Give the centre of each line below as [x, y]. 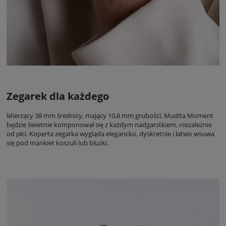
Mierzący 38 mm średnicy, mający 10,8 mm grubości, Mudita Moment [110, 116]
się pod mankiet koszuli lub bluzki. [58, 143]
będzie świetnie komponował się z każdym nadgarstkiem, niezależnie [109, 125]
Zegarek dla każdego [58, 96]
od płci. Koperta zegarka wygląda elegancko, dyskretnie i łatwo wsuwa [110, 134]
